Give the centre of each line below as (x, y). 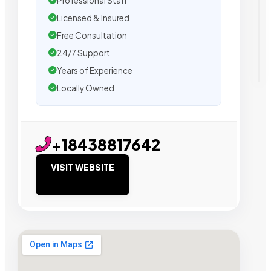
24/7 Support (83, 53)
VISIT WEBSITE (83, 167)
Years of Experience (95, 70)
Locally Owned (86, 88)
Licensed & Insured (93, 18)
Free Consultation (92, 35)
